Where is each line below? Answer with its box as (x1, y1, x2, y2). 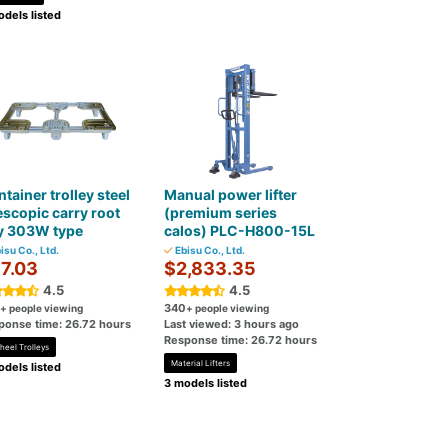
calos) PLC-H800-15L (164, 222, 316, 239)
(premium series (164, 204, 278, 221)
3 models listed (164, 376, 248, 390)
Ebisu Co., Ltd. (173, 244, 246, 256)
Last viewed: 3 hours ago (164, 317, 300, 331)
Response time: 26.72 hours (164, 333, 318, 347)
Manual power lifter (164, 186, 298, 203)
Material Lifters (171, 358, 231, 368)
